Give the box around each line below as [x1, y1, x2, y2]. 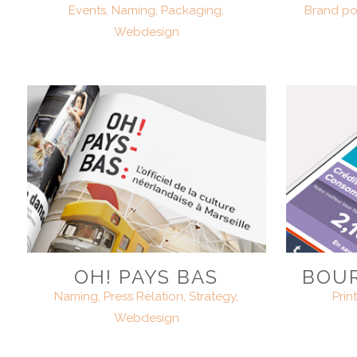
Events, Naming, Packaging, [69, 2, 225, 18]
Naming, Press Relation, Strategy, [54, 288, 239, 304]
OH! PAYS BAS [74, 265, 219, 288]
